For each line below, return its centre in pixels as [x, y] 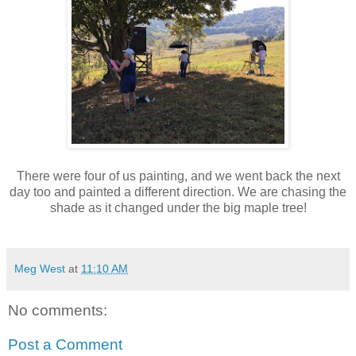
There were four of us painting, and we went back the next [178, 176]
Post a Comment [65, 345]
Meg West [40, 268]
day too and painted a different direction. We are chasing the [178, 192]
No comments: [58, 310]
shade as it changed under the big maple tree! [178, 207]
